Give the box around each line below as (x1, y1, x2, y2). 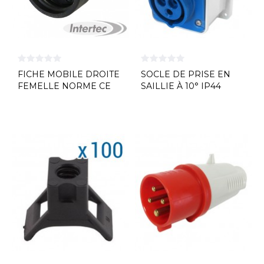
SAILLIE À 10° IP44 (141, 81, 221, 91)
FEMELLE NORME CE (18, 81, 111, 91)
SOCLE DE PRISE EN (141, 69, 230, 80)
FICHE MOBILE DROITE (18, 69, 120, 80)
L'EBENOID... (18, 93, 72, 103)
